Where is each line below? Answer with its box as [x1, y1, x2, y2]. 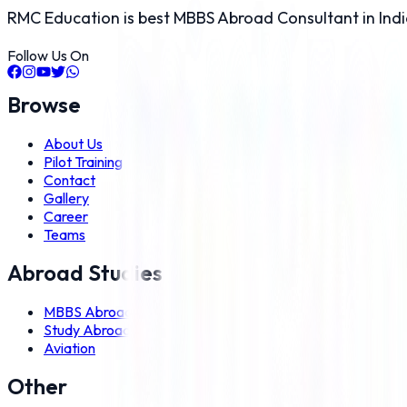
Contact [44, 171, 95, 190]
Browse [7, 91, 81, 119]
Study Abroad [44, 321, 131, 340]
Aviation [44, 339, 95, 358]
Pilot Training [44, 153, 123, 172]
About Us [44, 134, 103, 154]
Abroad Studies [7, 259, 163, 287]
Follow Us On [7, 46, 89, 65]
